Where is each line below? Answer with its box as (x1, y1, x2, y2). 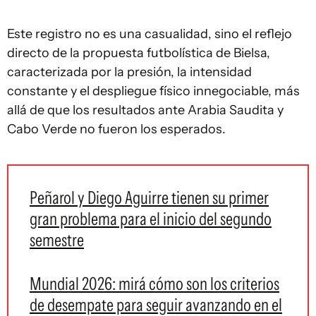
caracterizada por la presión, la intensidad (7, 64, 252, 80)
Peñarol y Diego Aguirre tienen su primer (30, 187, 269, 208)
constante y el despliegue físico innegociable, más (7, 83, 300, 99)
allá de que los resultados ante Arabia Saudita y (7, 102, 284, 118)
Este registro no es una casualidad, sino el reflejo (7, 26, 292, 42)
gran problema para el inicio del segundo (30, 208, 272, 229)
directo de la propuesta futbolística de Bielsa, (7, 45, 270, 61)
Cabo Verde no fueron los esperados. (7, 121, 226, 137)
